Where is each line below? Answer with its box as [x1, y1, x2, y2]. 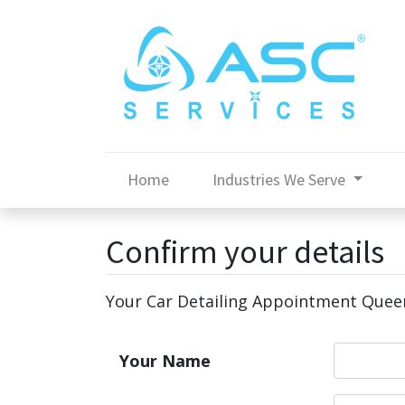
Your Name [119, 350, 211, 372]
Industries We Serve [212, 169, 345, 190]
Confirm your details [106, 231, 384, 272]
